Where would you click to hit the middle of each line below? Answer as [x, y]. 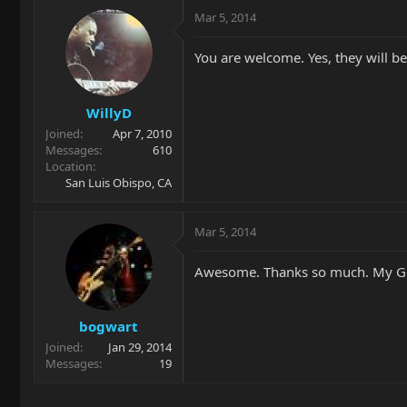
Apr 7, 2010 [142, 133]
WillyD [109, 112]
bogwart [109, 326]
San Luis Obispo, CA [119, 182]
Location [69, 166]
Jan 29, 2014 [140, 347]
